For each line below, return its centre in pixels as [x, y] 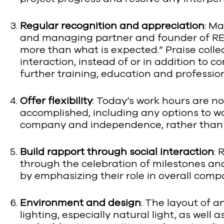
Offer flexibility [56, 100]
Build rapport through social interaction [117, 151]
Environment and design [80, 202]
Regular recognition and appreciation [112, 25]
